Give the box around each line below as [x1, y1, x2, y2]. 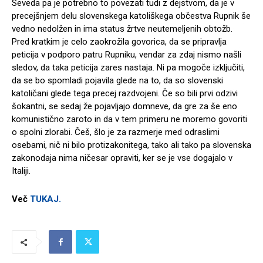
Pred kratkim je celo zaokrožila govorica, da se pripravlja [12, 36, 227, 48]
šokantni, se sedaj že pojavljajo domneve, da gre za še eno [12, 101, 237, 112]
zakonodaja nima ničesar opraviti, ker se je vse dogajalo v [12, 153, 232, 164]
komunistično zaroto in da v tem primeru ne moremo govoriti [12, 114, 247, 125]
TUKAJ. [30, 194, 61, 205]
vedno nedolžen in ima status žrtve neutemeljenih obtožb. [12, 23, 232, 35]
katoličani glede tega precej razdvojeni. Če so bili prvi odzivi [12, 88, 238, 99]
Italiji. [12, 166, 31, 177]
